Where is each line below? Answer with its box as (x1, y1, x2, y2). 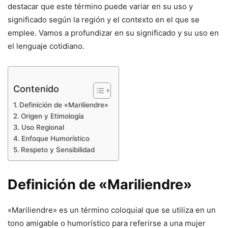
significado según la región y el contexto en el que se (8, 15, 199, 25)
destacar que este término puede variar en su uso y (8, 2, 193, 12)
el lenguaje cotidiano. (8, 41, 84, 51)
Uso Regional (21, 123, 64, 132)
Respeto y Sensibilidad (20, 146, 95, 154)
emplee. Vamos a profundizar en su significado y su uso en (8, 28, 219, 38)
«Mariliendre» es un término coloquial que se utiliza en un (8, 205, 216, 215)
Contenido (13, 83, 59, 95)
